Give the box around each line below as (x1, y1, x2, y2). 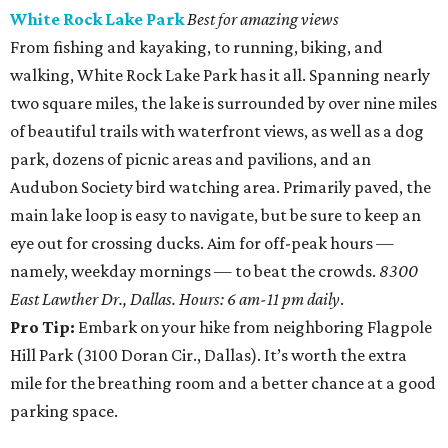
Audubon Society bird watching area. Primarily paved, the (10, 177, 431, 197)
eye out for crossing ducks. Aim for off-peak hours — (10, 233, 394, 253)
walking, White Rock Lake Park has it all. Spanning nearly (10, 65, 430, 85)
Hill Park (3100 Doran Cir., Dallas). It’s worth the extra (10, 345, 407, 365)
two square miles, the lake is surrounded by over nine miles (10, 93, 437, 113)
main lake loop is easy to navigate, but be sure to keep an (10, 205, 421, 225)
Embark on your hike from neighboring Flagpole (78, 317, 432, 337)
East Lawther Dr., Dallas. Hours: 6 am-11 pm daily (10, 289, 340, 309)
